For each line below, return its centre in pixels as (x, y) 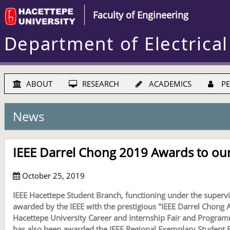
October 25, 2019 (52, 175)
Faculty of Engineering (140, 15)
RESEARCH (99, 84)
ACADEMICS (169, 84)
